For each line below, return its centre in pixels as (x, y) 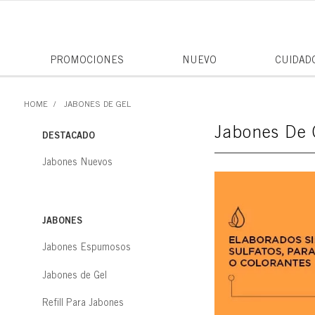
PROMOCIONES (87, 60)
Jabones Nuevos (77, 161)
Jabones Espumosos (86, 246)
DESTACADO (69, 135)
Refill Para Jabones (83, 303)
